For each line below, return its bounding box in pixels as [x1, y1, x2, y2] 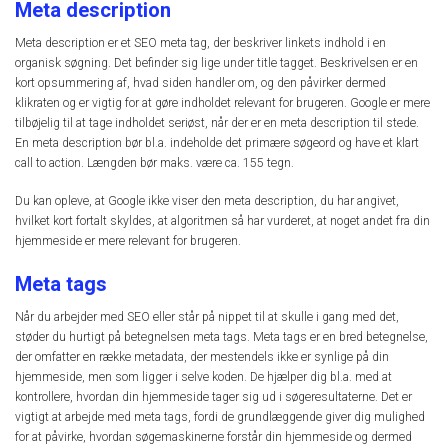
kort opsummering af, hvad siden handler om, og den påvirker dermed [15, 75, 386, 90]
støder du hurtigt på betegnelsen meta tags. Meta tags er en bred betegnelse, [15, 330, 428, 345]
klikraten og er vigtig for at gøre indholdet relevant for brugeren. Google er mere [15, 95, 430, 110]
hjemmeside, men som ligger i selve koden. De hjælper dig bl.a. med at [15, 370, 392, 385]
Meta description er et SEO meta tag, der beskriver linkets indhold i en [15, 35, 386, 50]
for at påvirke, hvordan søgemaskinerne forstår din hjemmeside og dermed [15, 430, 412, 445]
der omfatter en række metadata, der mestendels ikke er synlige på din [15, 350, 389, 365]
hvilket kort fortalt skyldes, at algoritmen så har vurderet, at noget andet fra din [15, 213, 430, 228]
